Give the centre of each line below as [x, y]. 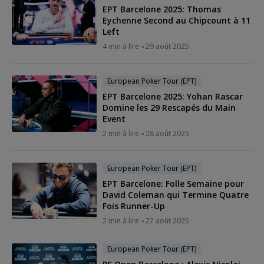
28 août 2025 [167, 133]
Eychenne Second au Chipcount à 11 [176, 20]
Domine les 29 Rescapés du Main [169, 107]
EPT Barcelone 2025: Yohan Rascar [173, 96]
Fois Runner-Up [134, 206]
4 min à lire [121, 46]
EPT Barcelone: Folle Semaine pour [173, 183]
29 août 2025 [167, 46]
